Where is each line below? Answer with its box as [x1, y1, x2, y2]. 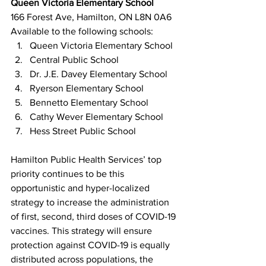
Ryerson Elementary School [30, 83, 144, 93]
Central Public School [30, 55, 119, 65]
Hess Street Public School [30, 126, 136, 136]
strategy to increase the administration [11, 197, 172, 207]
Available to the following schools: [11, 26, 153, 36]
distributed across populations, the [11, 254, 156, 264]
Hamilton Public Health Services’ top [11, 154, 164, 164]
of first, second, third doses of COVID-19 [11, 211, 178, 221]
